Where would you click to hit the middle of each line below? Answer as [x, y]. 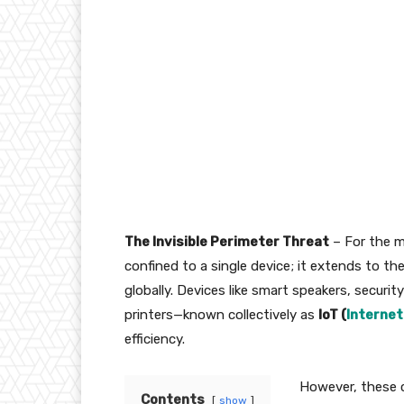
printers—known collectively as [221, 315]
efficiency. [155, 340]
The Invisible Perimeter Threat [227, 242]
